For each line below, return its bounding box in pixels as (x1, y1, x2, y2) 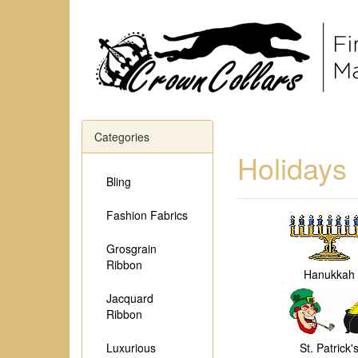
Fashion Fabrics (106, 207, 188, 223)
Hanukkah (303, 266, 355, 282)
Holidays (237, 147, 347, 188)
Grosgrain (106, 241, 157, 257)
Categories (94, 129, 149, 145)
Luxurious (106, 340, 156, 356)
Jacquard (106, 290, 153, 306)
